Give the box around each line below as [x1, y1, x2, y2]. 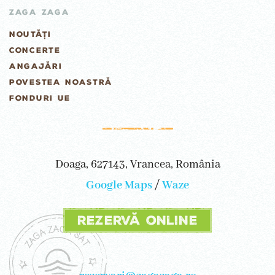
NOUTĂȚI [9, 29, 52, 40]
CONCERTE [9, 45, 61, 56]
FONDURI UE [9, 93, 71, 104]
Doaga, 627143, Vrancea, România [55, 157, 220, 172]
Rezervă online [77, 212, 198, 230]
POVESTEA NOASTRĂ [9, 77, 114, 88]
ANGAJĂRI [9, 61, 63, 72]
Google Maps [86, 178, 152, 193]
